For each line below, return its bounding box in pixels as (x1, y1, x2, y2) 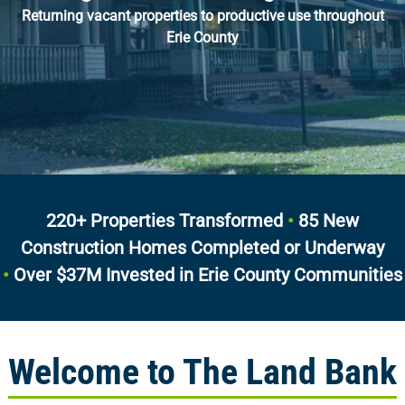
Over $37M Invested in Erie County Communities (9, 264, 402, 287)
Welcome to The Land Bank (7, 351, 397, 394)
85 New (294, 210, 359, 232)
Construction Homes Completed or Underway (21, 237, 384, 259)
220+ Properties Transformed (46, 210, 287, 232)
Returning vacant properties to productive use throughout (21, 6, 384, 24)
